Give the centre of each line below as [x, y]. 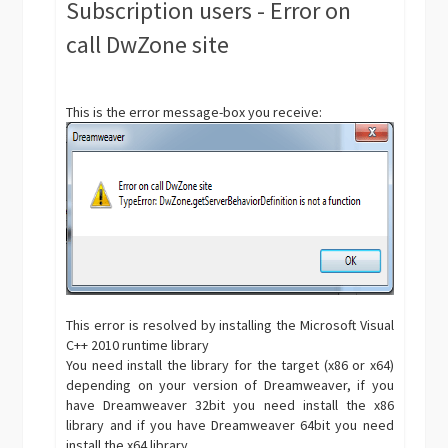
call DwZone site [148, 44]
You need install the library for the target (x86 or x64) [230, 365]
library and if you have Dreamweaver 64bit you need [230, 425]
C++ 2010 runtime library [138, 345]
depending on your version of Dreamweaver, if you [230, 385]
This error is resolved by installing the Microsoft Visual [230, 325]
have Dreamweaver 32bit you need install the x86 [230, 405]
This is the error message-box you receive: [194, 112]
